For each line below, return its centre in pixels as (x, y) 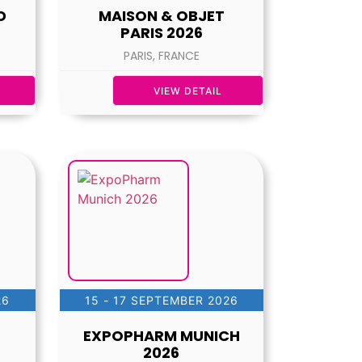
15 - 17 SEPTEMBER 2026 (161, 301)
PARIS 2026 (161, 33)
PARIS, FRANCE (161, 56)
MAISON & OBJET (161, 16)
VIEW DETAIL (188, 91)
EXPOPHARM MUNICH (161, 336)
